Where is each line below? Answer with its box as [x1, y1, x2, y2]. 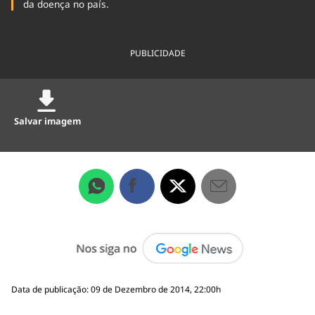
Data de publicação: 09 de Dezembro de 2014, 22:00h [11, 283, 221, 295]
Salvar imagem [14, 114, 82, 127]
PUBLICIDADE [129, 47, 186, 60]
